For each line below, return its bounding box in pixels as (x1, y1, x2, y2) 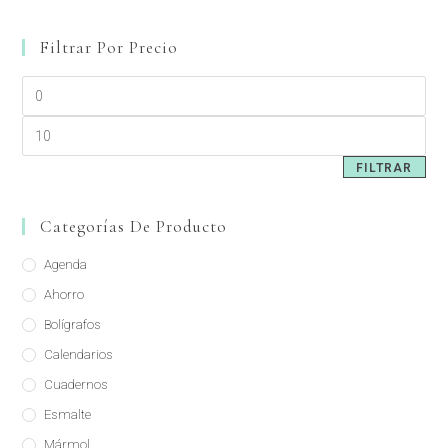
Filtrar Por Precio (40, 37, 179, 58)
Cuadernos (44, 377, 109, 392)
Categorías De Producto (40, 216, 228, 237)
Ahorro (44, 287, 85, 302)
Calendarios (44, 347, 114, 362)
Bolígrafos (44, 317, 102, 332)
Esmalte (44, 407, 92, 422)
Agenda (44, 257, 88, 272)
